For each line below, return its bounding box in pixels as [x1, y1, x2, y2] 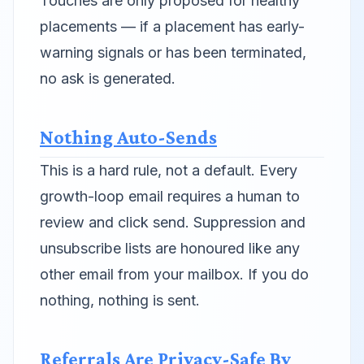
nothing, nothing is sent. [40, 292, 200, 309]
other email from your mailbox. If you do [40, 266, 309, 283]
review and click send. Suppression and [40, 214, 305, 231]
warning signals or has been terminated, [40, 44, 306, 61]
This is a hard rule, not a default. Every [40, 162, 297, 179]
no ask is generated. [40, 70, 175, 87]
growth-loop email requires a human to [40, 188, 300, 205]
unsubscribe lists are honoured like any [40, 240, 300, 257]
